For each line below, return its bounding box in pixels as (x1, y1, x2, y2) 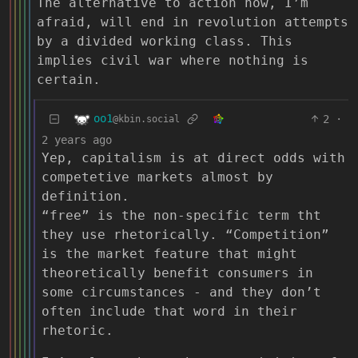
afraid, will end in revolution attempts (37, 14, 348, 30)
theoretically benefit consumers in (42, 265, 313, 280)
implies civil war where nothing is (37, 52, 308, 68)
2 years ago (42, 133, 112, 146)
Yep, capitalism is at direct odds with (42, 149, 345, 165)
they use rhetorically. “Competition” (42, 226, 329, 242)
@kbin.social (113, 113, 180, 125)
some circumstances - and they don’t (42, 284, 321, 300)
